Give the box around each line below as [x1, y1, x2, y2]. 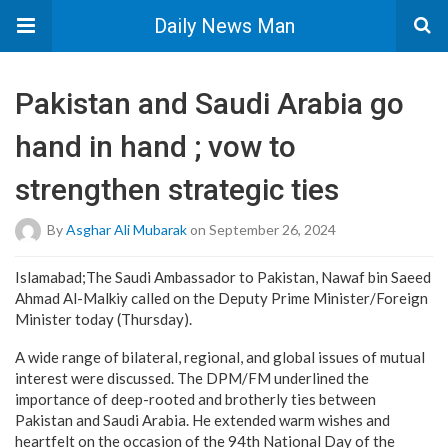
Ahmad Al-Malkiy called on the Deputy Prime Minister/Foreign [15, 289, 428, 307]
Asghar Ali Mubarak [66, 220, 187, 238]
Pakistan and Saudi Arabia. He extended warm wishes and [15, 411, 390, 429]
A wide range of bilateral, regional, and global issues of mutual [15, 348, 425, 366]
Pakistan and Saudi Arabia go [15, 86, 404, 121]
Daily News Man [153, 14, 295, 38]
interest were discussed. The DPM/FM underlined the [15, 369, 369, 387]
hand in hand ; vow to [15, 129, 296, 164]
